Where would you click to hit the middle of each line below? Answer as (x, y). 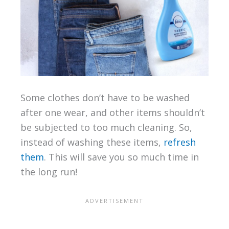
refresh (179, 142)
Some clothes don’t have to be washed (105, 98)
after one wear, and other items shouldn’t (112, 113)
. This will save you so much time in (121, 157)
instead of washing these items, (92, 142)
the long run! (49, 172)
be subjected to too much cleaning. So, (106, 128)
